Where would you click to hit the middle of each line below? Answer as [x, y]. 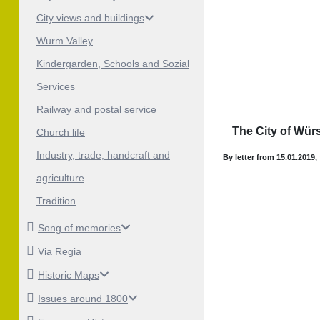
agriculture [60, 178]
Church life [61, 132]
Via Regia [60, 251]
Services [56, 87]
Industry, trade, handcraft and [103, 155]
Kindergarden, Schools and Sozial [113, 64]
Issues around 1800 [83, 298]
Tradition [56, 201]
